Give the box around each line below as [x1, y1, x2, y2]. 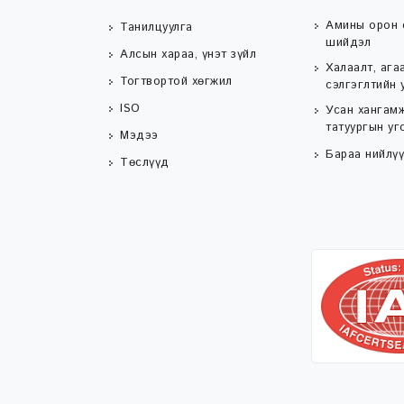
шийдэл [326, 33, 371, 51]
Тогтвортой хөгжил [120, 72, 233, 90]
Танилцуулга [120, 18, 193, 36]
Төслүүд [120, 153, 170, 171]
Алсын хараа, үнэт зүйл [120, 45, 256, 63]
